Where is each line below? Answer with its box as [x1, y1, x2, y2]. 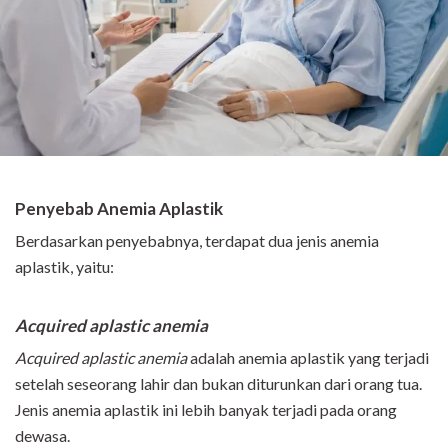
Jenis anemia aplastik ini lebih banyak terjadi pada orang [15, 400, 397, 420]
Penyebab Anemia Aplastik [15, 198, 223, 220]
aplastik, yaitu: [15, 257, 114, 277]
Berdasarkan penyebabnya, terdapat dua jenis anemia [15, 231, 379, 251]
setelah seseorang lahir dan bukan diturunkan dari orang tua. [15, 374, 422, 394]
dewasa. [15, 426, 70, 446]
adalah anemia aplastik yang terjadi [187, 348, 429, 368]
